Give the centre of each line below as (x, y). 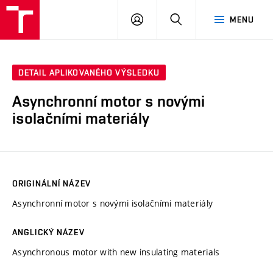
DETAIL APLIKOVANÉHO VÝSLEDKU (89, 73)
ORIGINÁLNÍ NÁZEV (51, 183)
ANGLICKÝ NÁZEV (48, 232)
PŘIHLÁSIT (165, 19)
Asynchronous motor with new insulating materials (116, 252)
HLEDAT (198, 19)
